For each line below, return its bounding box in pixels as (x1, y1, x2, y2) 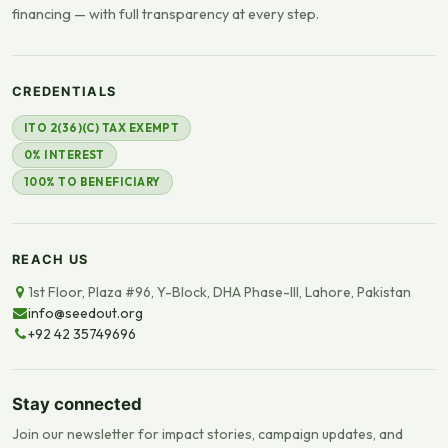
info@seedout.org (28, 304, 143, 323)
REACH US (12, 252, 89, 268)
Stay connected (12, 394, 142, 415)
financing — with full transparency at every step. (12, 5, 319, 24)
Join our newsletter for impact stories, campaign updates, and (12, 425, 403, 444)
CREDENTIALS (12, 84, 117, 100)
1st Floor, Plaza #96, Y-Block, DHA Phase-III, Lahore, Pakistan (28, 283, 411, 302)
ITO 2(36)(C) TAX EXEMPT (24, 121, 180, 136)
